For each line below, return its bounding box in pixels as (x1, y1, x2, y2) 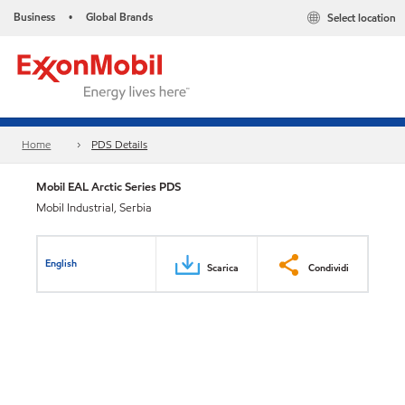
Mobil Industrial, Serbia (36, 200, 152, 216)
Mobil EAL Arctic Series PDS (36, 178, 181, 195)
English (45, 255, 78, 270)
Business (14, 9, 55, 24)
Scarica (207, 259, 239, 275)
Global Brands (86, 9, 153, 24)
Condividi (308, 259, 349, 275)
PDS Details (91, 137, 148, 153)
